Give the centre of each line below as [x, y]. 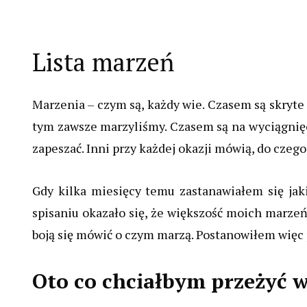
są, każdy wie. [167, 105]
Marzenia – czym [81, 105]
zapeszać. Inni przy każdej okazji [123, 148]
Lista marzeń [103, 62]
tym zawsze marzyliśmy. [100, 126]
